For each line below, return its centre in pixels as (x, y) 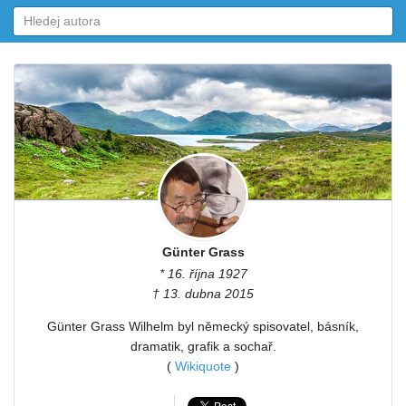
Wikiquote (203, 367)
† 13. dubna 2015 (203, 294)
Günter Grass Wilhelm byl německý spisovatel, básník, (203, 327)
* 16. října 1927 (203, 274)
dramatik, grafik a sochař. (203, 347)
